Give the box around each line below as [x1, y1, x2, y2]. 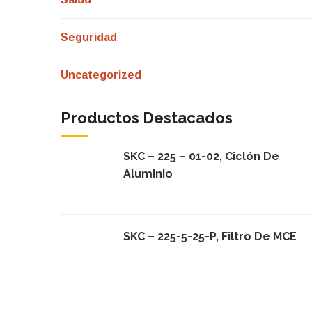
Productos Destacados [61, 109, 233, 127]
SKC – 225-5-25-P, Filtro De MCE [123, 230, 297, 244]
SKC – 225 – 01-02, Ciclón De [123, 150, 279, 164]
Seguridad [61, 31, 117, 44]
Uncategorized [61, 69, 141, 81]
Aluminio [123, 167, 173, 181]
